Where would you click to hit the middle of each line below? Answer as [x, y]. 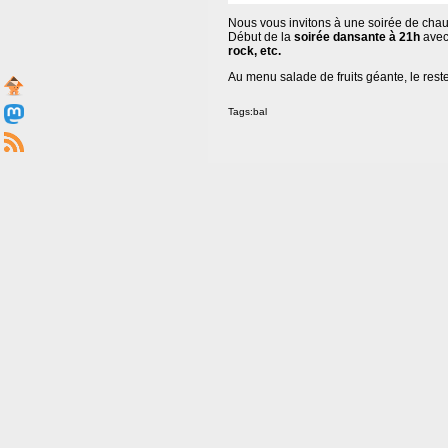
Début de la [261, 37]
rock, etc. [254, 51]
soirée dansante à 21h [357, 37]
